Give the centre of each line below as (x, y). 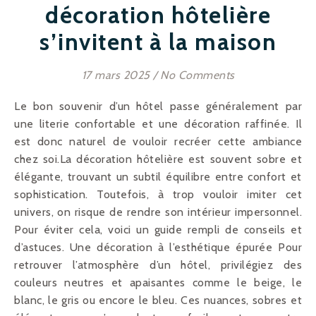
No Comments (197, 75)
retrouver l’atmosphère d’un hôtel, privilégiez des (158, 265)
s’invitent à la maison (158, 41)
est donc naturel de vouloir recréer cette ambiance (158, 141)
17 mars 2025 (116, 75)
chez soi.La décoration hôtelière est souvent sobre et (158, 159)
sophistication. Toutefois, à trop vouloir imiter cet (158, 194)
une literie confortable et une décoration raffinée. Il (158, 123)
